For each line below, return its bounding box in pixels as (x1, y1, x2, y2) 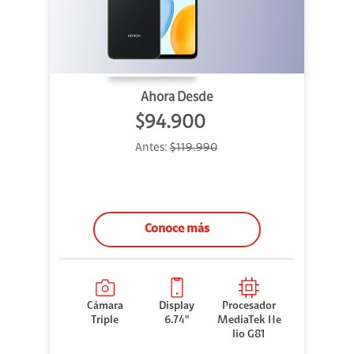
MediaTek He (217, 315, 281, 327)
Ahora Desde (141, 91, 213, 105)
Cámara (86, 301, 123, 313)
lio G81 (232, 330, 266, 341)
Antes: (134, 142, 170, 155)
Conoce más (145, 223, 209, 236)
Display (159, 301, 195, 313)
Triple (91, 315, 119, 327)
